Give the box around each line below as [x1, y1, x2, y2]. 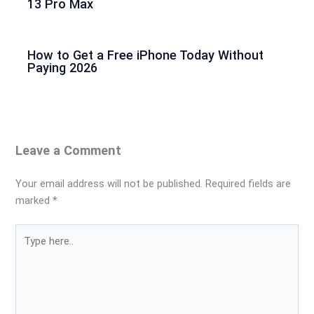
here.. [15, 243, 40, 256]
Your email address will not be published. [15, 177, 203, 191]
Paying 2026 [27, 60, 98, 75]
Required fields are [205, 177, 292, 191]
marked [15, 194, 53, 207]
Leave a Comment [15, 143, 122, 158]
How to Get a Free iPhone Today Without [27, 47, 264, 62]
